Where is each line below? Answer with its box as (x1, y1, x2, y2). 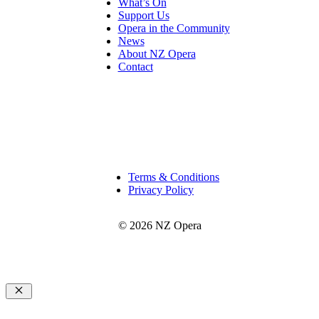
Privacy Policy (128, 183, 194, 196)
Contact (117, 60, 153, 73)
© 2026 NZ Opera (117, 219, 202, 231)
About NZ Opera (117, 47, 196, 60)
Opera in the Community (117, 21, 230, 34)
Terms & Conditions (128, 170, 219, 183)
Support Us (117, 9, 169, 21)
